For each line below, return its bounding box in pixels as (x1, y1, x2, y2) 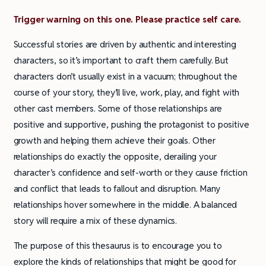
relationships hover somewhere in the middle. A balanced (13, 198, 237, 210)
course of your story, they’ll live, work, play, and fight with (13, 86, 240, 98)
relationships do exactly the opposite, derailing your (13, 150, 217, 162)
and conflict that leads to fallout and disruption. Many (13, 182, 221, 194)
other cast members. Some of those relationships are (13, 102, 222, 114)
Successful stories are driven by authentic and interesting (13, 38, 236, 50)
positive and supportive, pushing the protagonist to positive (13, 118, 249, 130)
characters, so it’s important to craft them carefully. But (13, 54, 229, 66)
